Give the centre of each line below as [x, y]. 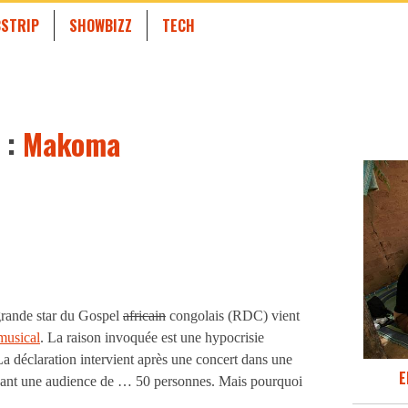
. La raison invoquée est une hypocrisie [152, 337]
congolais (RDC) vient [233, 315]
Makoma [71, 144]
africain [144, 315]
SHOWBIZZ [101, 25]
